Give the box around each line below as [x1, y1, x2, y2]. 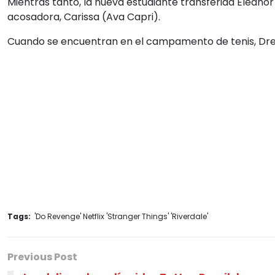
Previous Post [7, 250, 77, 264]
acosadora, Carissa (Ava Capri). [7, 10, 160, 24]
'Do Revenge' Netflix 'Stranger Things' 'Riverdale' [33, 211, 208, 222]
